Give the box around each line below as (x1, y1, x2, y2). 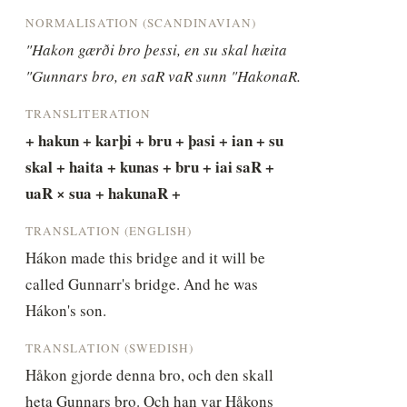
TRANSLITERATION (25, 104, 151, 122)
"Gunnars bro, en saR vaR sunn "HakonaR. (25, 65, 302, 86)
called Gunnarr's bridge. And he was (25, 273, 259, 294)
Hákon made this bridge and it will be (25, 246, 266, 268)
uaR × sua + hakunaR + (25, 181, 182, 204)
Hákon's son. (25, 299, 107, 321)
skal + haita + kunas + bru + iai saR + (25, 154, 275, 178)
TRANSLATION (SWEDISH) (25, 339, 194, 356)
